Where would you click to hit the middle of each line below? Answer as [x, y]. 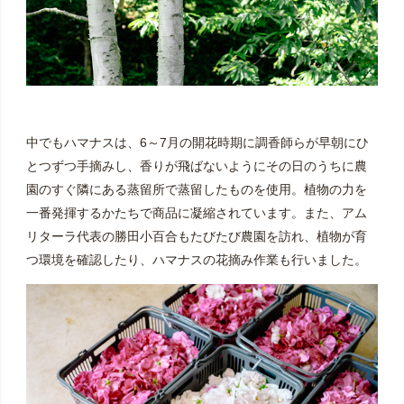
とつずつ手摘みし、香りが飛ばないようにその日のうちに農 [196, 166]
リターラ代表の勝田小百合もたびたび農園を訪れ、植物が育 [196, 237]
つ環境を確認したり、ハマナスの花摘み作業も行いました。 [196, 260]
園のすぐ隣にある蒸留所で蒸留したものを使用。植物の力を [196, 190]
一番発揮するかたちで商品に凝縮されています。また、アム [196, 213]
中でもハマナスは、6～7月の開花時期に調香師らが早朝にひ [197, 143]
